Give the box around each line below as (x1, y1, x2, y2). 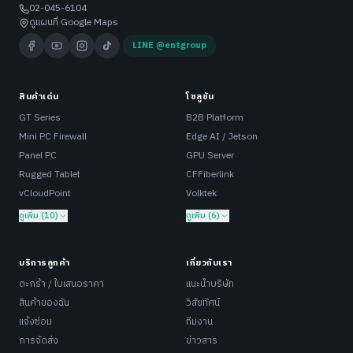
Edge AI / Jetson (186, 129, 258, 145)
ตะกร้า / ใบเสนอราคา (19, 277, 104, 292)
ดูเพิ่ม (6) (186, 209, 220, 224)
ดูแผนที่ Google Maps (29, 15, 118, 31)
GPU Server (186, 148, 234, 164)
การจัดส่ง (19, 333, 58, 349)
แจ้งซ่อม (19, 314, 52, 330)
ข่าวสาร (186, 333, 217, 349)
